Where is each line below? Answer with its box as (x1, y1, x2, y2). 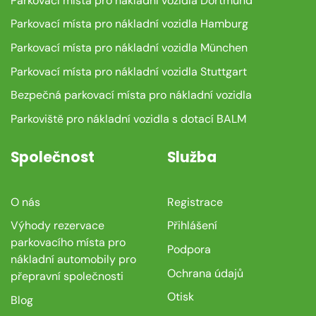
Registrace (166, 194, 223, 209)
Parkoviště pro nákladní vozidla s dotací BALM (11, 111, 246, 126)
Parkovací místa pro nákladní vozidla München (11, 39, 248, 55)
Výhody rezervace (11, 218, 104, 233)
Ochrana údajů (166, 265, 243, 281)
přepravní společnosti (11, 269, 123, 284)
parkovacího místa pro (11, 235, 126, 250)
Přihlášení (166, 218, 217, 233)
